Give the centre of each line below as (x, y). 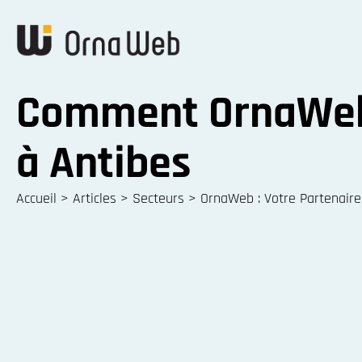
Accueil (36, 198)
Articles (95, 198)
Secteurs (158, 198)
